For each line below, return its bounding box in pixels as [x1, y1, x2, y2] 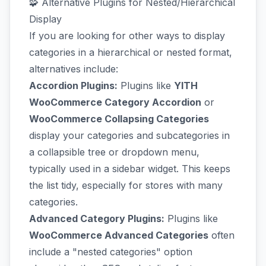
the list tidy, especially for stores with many [29, 179, 223, 191]
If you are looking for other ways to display [29, 30, 225, 42]
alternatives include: [29, 63, 118, 75]
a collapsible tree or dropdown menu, [29, 146, 199, 158]
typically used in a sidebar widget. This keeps [29, 163, 230, 175]
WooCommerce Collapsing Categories [29, 113, 209, 125]
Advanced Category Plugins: [29, 213, 164, 224]
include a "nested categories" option [29, 246, 192, 258]
